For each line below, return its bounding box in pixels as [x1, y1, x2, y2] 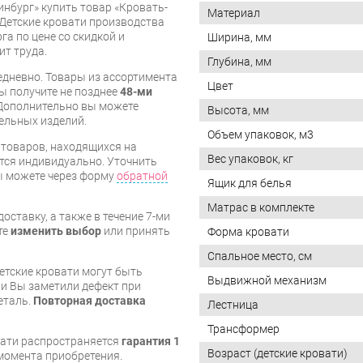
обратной [117, 169, 168, 182]
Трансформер [207, 322, 280, 336]
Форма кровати [207, 225, 289, 239]
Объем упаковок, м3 [207, 128, 314, 142]
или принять [101, 224, 170, 237]
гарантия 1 [122, 334, 180, 348]
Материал [207, 6, 260, 20]
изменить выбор [11, 224, 101, 237]
